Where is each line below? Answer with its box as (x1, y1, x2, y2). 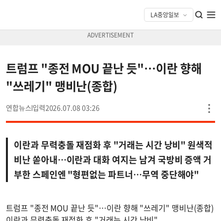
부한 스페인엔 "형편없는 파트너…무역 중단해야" (14, 168, 199, 181)
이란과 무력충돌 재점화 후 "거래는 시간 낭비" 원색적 (14, 138, 213, 151)
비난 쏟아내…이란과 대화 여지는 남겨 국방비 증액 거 (14, 153, 212, 166)
